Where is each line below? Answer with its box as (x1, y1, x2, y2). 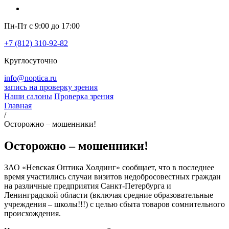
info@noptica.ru (4, 74, 57, 83)
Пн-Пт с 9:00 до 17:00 (4, 21, 80, 31)
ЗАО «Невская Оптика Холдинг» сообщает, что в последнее (4, 163, 214, 172)
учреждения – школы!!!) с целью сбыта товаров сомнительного (4, 200, 225, 209)
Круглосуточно (4, 56, 57, 65)
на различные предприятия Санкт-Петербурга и (4, 181, 171, 191)
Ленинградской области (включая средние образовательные (4, 191, 213, 200)
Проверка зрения (54, 92, 113, 101)
